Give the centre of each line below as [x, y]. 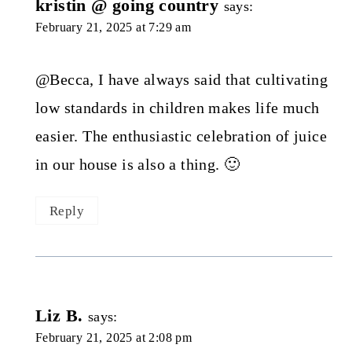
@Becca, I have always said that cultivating [181, 79]
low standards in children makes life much [177, 107]
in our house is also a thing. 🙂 [137, 164]
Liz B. [59, 316]
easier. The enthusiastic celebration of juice [181, 136]
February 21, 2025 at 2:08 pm [114, 338]
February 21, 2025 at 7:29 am [113, 27]
